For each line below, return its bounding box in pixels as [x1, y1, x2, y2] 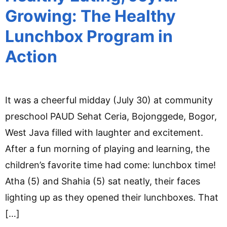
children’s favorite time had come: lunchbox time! [5, 159, 216, 170]
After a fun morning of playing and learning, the [5, 143, 210, 154]
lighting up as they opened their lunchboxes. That [5, 192, 218, 203]
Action [5, 46, 57, 66]
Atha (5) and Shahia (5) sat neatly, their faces [5, 175, 200, 186]
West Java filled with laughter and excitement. [5, 127, 203, 138]
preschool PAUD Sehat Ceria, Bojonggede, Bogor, [5, 110, 217, 122]
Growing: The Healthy [5, 6, 176, 26]
